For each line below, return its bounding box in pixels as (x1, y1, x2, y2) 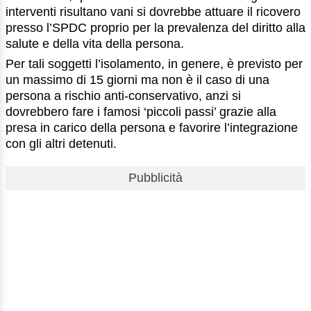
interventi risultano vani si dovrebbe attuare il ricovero (6, 5, 301, 19)
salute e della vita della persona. (6, 37, 184, 51)
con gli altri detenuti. (6, 137, 117, 151)
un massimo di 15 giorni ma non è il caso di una (6, 73, 269, 87)
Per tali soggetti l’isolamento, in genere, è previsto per (6, 57, 303, 72)
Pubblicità (128, 171, 183, 185)
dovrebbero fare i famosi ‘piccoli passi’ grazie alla (6, 105, 276, 119)
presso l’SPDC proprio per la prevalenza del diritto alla (6, 21, 305, 35)
